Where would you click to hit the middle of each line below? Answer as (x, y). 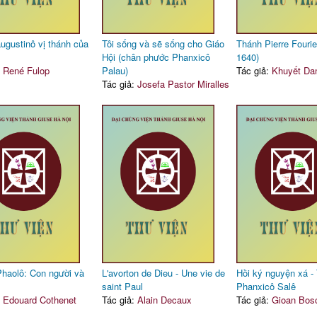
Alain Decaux (164, 300)
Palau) (115, 70)
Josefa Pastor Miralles (183, 84)
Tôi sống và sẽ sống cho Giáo (163, 44)
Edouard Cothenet (39, 300)
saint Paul (122, 286)
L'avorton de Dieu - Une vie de (163, 273)
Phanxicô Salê (266, 286)
